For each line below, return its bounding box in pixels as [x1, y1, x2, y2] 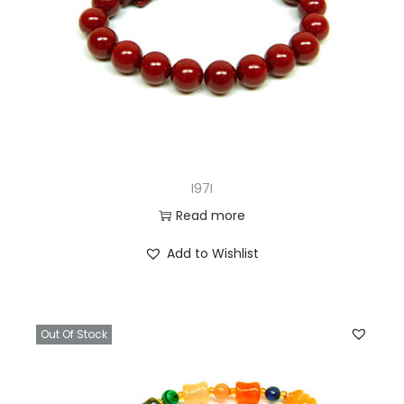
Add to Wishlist [167, 244, 260, 263]
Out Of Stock [41, 326, 107, 343]
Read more [175, 207, 245, 225]
